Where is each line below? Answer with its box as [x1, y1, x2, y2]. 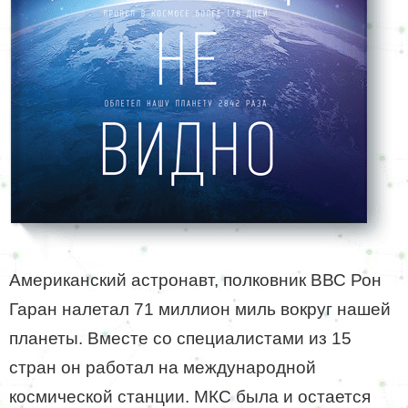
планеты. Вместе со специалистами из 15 [9, 328, 352, 348]
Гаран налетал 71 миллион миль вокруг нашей [9, 299, 391, 319]
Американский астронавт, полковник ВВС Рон [9, 270, 382, 290]
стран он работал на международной [9, 357, 316, 377]
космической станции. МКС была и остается [9, 386, 371, 406]
